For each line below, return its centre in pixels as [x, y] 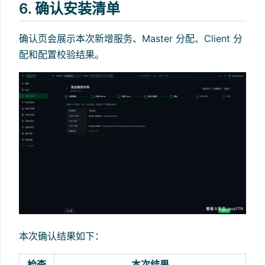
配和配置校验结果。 [62, 54]
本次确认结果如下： [62, 236]
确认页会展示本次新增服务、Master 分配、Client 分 [131, 38]
